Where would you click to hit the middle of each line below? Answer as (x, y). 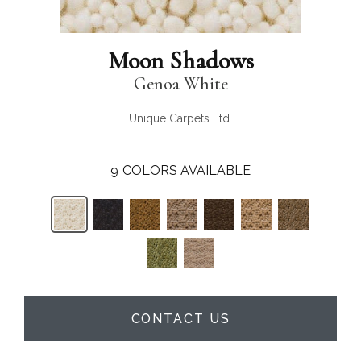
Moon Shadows (180, 61)
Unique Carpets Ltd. (180, 118)
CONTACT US (180, 318)
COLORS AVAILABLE (187, 170)
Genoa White (180, 84)
